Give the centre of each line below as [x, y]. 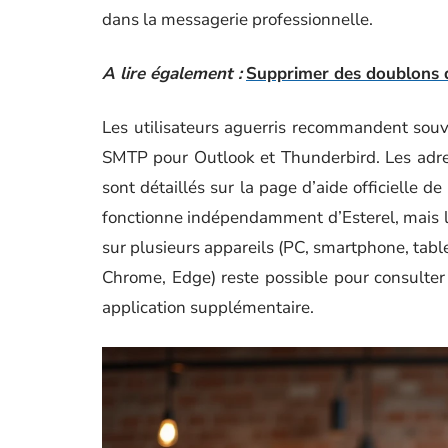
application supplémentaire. [208, 307]
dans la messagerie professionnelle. [237, 19]
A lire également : [172, 73]
